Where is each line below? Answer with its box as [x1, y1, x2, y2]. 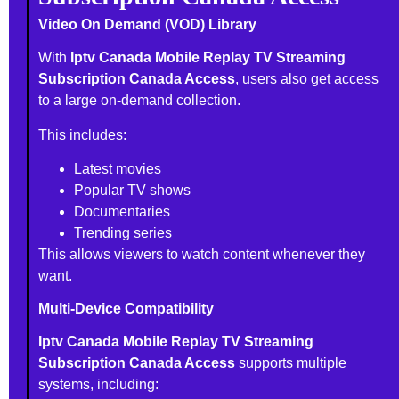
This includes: [38, 126, 127, 142]
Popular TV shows [74, 183, 191, 199]
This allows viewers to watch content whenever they [38, 247, 366, 263]
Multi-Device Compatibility [38, 300, 215, 316]
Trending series [74, 225, 173, 241]
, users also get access [235, 71, 379, 87]
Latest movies [74, 161, 162, 177]
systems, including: [38, 376, 159, 392]
